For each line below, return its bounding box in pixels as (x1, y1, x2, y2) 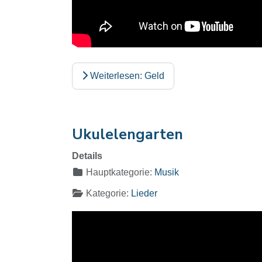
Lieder (131, 188, 157, 198)
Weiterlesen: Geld (88, 70, 164, 81)
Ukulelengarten (72, 124, 183, 144)
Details (72, 150, 102, 161)
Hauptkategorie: (84, 167, 154, 177)
